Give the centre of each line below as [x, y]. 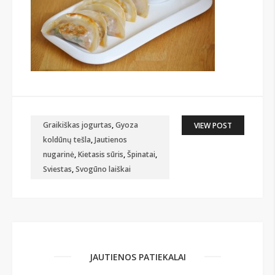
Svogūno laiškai [103, 169]
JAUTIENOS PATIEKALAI [137, 257]
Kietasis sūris [101, 155]
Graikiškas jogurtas [77, 125]
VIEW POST [213, 126]
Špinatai [141, 155]
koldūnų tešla [67, 140]
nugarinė [59, 155]
